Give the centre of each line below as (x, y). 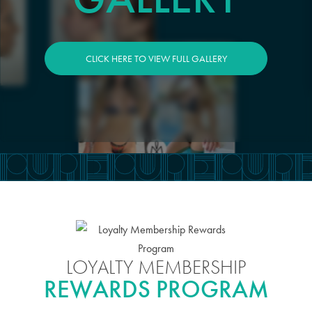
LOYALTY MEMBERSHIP (156, 267)
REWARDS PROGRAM (156, 290)
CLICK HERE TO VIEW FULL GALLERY (156, 59)
